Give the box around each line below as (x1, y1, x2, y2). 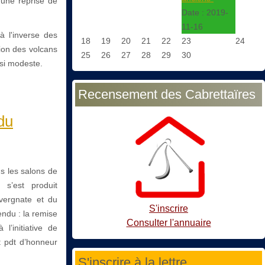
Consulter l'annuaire (126, 217, 211, 228)
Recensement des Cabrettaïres (78, 87, 256, 102)
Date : (182, 8, 206, 18)
